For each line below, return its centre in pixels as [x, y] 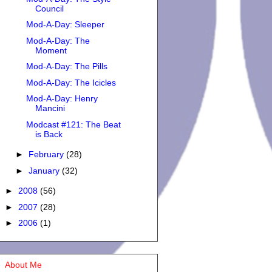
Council [49, 8]
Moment [51, 50]
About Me [23, 264]
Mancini [50, 108]
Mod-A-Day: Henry [62, 99]
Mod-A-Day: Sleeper [65, 25]
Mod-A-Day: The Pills [66, 66]
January [45, 170]
